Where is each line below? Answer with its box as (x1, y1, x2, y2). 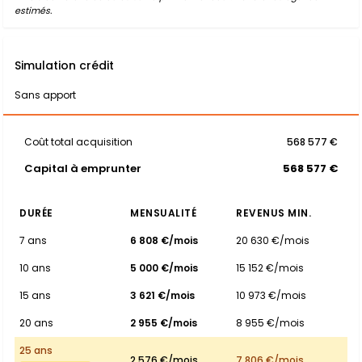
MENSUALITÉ (130, 206, 196, 220)
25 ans (19, 343, 53, 357)
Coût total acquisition (24, 135, 133, 149)
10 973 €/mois (236, 288, 306, 302)
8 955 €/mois (236, 316, 305, 330)
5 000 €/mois (130, 261, 198, 275)
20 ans (19, 316, 53, 330)
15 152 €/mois (236, 261, 304, 275)
